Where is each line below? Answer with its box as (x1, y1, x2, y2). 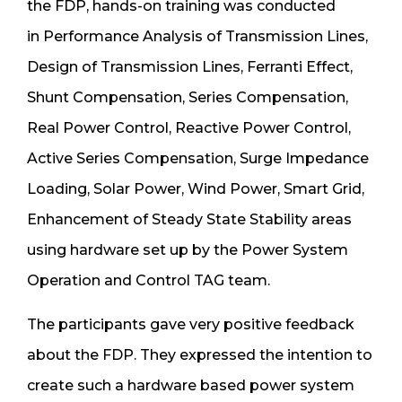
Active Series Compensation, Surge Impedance (27, 149, 369, 167)
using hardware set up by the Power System (27, 240, 348, 258)
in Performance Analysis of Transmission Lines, (27, 27, 368, 45)
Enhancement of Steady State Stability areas (27, 210, 352, 228)
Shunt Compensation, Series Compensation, (27, 88, 348, 106)
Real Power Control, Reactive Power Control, (27, 118, 351, 136)
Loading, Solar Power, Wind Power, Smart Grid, (27, 179, 364, 197)
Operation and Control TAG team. (27, 271, 270, 289)
